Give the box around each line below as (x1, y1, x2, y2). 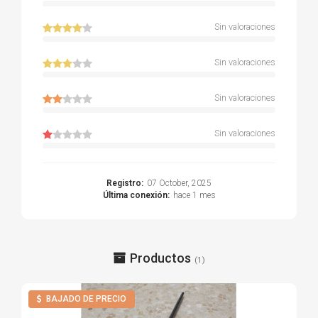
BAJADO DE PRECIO (46, 293, 126, 304)
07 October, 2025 (147, 177, 212, 188)
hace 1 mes (172, 190, 216, 200)
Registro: (106, 177, 143, 188)
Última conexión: (102, 190, 170, 200)
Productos (130, 250, 191, 265)
